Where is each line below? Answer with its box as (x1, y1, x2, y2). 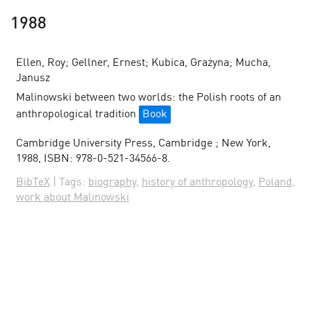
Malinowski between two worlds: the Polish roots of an (16, 92, 281, 103)
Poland (258, 177, 292, 188)
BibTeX (16, 177, 50, 188)
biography (88, 177, 136, 188)
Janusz (16, 73, 50, 84)
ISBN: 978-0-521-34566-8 (44, 153, 167, 165)
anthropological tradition (16, 109, 139, 120)
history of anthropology (142, 177, 253, 188)
